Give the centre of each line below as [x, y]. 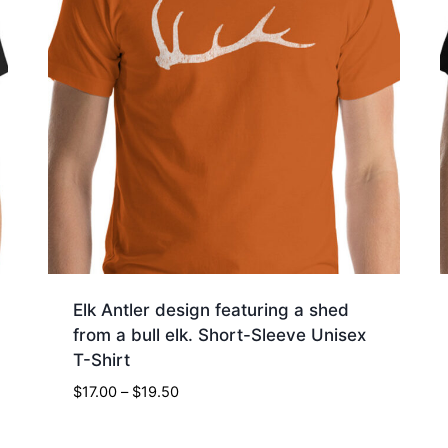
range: [199, 414]
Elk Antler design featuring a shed [210, 310]
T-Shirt [101, 360]
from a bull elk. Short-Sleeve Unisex [219, 335]
